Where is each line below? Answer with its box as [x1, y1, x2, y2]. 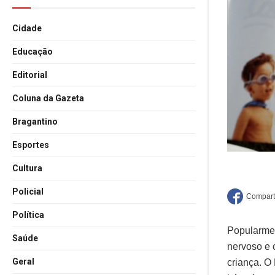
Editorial [12, 70, 47, 80]
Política [12, 210, 44, 220]
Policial [12, 187, 44, 196]
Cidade [12, 23, 42, 33]
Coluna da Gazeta [12, 93, 84, 103]
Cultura [12, 163, 42, 173]
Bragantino [12, 117, 58, 126]
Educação [12, 47, 53, 56]
